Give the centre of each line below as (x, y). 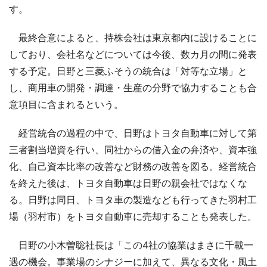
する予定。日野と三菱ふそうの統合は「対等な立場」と (128, 71)
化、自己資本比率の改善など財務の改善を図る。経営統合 (133, 166)
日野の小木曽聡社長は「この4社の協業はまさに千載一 (131, 245)
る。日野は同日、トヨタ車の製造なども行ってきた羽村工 (133, 199)
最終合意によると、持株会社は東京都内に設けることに (133, 37)
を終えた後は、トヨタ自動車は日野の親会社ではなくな (128, 183)
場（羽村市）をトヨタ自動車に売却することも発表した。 (133, 216)
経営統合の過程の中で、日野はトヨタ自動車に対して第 (133, 133)
